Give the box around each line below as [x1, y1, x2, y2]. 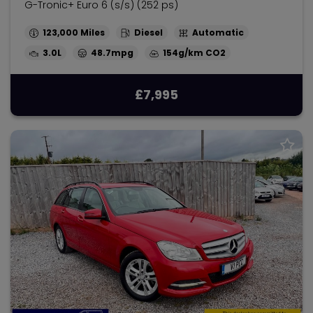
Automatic [192, 27, 244, 38]
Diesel [134, 27, 163, 38]
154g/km [163, 47, 203, 59]
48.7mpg [91, 47, 133, 59]
